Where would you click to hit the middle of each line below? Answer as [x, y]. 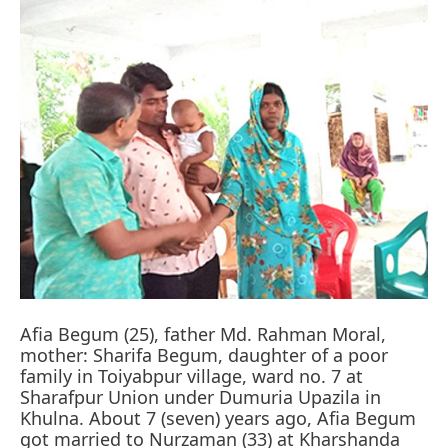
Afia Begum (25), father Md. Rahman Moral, [203, 333]
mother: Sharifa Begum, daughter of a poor [204, 354]
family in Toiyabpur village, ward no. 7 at [191, 375]
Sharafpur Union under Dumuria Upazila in [200, 396]
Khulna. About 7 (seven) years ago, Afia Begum [218, 417]
